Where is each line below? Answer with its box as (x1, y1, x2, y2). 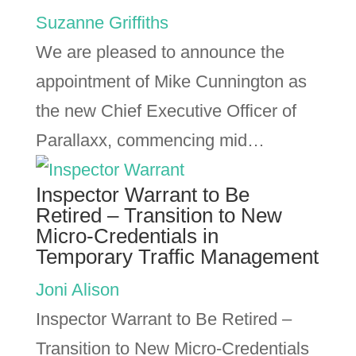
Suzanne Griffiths (35, 13, 168, 33)
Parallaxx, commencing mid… (35, 130, 265, 150)
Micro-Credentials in (35, 224, 219, 248)
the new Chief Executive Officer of (35, 101, 296, 121)
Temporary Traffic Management (35, 245, 319, 269)
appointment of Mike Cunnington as (35, 72, 307, 91)
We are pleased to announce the (35, 42, 284, 62)
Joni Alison (35, 280, 119, 300)
